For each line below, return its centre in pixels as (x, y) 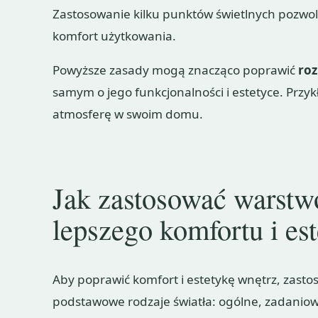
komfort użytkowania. (115, 35)
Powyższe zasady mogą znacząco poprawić (176, 70)
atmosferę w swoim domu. (128, 114)
